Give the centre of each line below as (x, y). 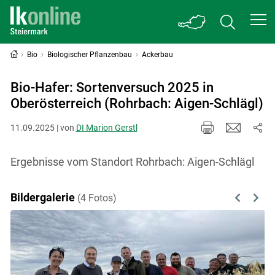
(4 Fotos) (97, 198)
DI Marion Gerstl (107, 127)
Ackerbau (157, 55)
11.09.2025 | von (43, 127)
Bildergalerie (42, 197)
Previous (255, 204)
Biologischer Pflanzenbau (90, 55)
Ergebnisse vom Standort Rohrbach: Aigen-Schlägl (132, 161)
